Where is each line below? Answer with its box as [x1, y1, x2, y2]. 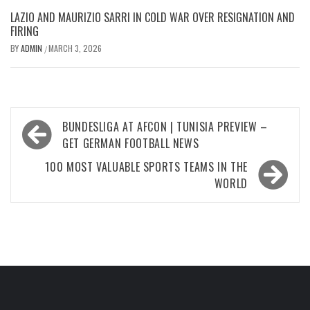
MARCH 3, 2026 [48, 42, 102, 54]
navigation [17, 133, 97, 164]
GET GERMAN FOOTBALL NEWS [62, 135, 199, 152]
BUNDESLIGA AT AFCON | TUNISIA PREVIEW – [62, 118, 268, 135]
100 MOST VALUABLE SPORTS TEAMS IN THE [45, 158, 248, 175]
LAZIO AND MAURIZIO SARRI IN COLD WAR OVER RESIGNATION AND [10, 9, 295, 26]
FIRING [10, 23, 39, 39]
